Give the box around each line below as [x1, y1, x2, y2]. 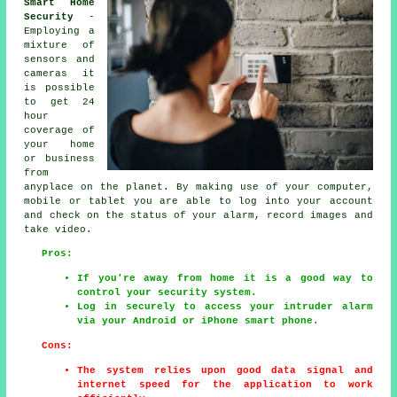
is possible [24, 82, 95, 93]
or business [24, 152, 95, 164]
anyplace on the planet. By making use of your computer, [24, 181, 373, 192]
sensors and [24, 53, 95, 65]
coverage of [24, 124, 95, 136]
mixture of [24, 39, 95, 51]
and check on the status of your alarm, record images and [24, 209, 373, 221]
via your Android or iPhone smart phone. [77, 315, 320, 326]
